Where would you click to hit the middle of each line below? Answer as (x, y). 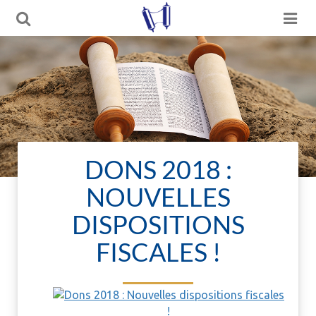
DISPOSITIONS (158, 224)
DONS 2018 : (158, 169)
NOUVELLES (158, 197)
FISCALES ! (158, 252)
